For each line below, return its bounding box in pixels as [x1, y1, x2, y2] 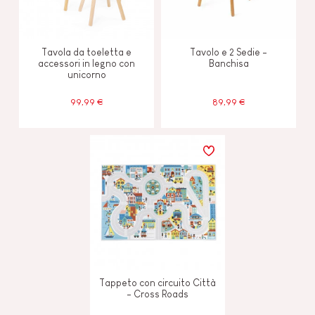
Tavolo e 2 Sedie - [190, 46, 267, 58]
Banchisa [208, 57, 249, 69]
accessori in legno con [38, 57, 135, 69]
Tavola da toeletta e [41, 46, 131, 58]
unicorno [67, 68, 106, 80]
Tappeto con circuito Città [99, 276, 216, 288]
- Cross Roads [127, 288, 188, 300]
